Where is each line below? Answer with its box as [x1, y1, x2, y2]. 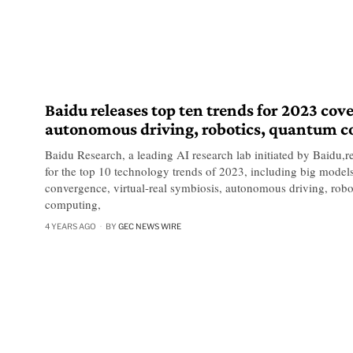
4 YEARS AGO [45, 221, 96, 232]
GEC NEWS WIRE [118, 221, 181, 232]
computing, [45, 196, 101, 213]
